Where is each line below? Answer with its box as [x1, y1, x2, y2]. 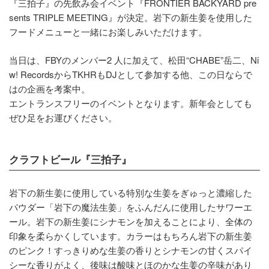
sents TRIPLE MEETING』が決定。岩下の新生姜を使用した [9, 10, 252, 23]
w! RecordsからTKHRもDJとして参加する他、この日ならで [9, 67, 252, 80]
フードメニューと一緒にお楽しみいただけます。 [9, 25, 207, 38]
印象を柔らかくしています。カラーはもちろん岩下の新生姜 [9, 229, 252, 242]
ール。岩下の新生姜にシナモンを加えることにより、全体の [9, 214, 252, 228]
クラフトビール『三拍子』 [9, 151, 131, 166]
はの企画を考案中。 [9, 82, 90, 95]
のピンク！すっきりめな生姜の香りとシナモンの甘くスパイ [9, 243, 252, 256]
